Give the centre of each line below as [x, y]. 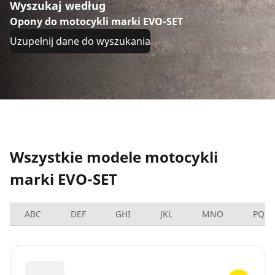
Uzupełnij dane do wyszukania [80, 41]
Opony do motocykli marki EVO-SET [96, 21]
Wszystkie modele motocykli [114, 157]
